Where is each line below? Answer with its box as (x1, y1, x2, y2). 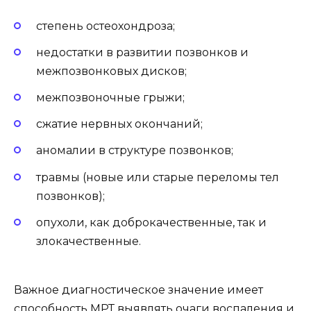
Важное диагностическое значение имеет (14, 283, 263, 296)
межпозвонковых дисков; (36, 64, 187, 78)
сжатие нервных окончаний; (36, 117, 203, 131)
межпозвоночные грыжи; (36, 90, 185, 104)
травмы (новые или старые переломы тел (36, 170, 279, 184)
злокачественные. (36, 234, 141, 248)
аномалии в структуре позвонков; (36, 144, 233, 158)
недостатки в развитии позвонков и (36, 45, 249, 59)
